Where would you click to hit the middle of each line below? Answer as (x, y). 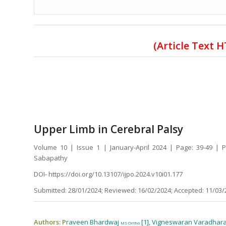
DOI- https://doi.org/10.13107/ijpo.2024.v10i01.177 (108, 174)
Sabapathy (51, 158)
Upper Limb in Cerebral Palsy (108, 129)
